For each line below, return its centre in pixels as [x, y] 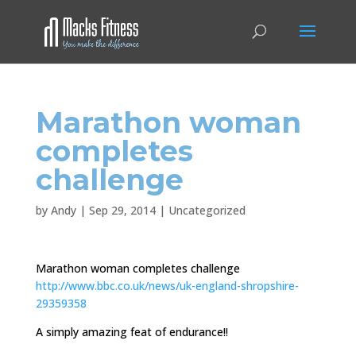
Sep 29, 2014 [122, 210]
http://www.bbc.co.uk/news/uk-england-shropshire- [167, 286]
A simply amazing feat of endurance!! [132, 332]
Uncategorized [207, 210]
